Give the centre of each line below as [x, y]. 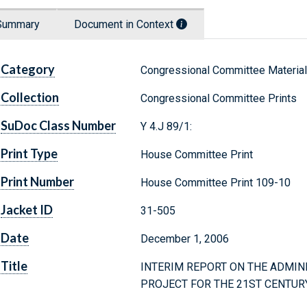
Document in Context [125, 25]
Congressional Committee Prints [218, 99]
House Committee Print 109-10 [215, 183]
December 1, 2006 [184, 239]
